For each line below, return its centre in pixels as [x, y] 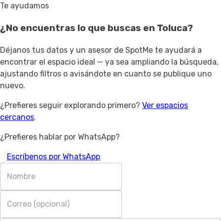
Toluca [172, 28]
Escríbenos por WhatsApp [54, 156]
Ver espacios [165, 105]
